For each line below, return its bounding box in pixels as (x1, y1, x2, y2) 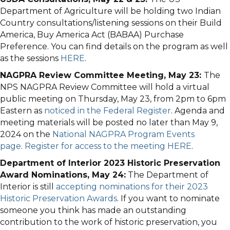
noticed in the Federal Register (44, 106, 171, 116)
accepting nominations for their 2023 (56, 182, 208, 192)
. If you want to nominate (117, 194, 220, 204)
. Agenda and (171, 106, 225, 116)
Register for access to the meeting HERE (25, 141, 191, 151)
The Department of (126, 170, 208, 180)
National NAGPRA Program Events (52, 129, 195, 140)
